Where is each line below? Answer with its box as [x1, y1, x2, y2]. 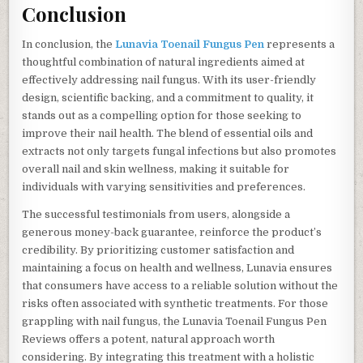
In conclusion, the [22, 37, 116, 50]
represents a [267, 37, 335, 50]
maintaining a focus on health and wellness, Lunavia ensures [22, 261, 333, 274]
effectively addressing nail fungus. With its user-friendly [22, 73, 317, 86]
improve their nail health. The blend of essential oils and [22, 126, 314, 139]
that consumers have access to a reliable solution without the [22, 279, 339, 292]
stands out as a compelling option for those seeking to [22, 109, 302, 122]
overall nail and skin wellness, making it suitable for [22, 162, 290, 175]
